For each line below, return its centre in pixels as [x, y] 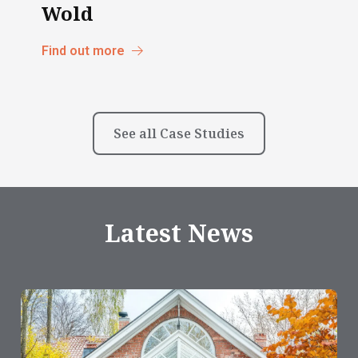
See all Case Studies [179, 133]
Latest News [179, 233]
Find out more [85, 50]
